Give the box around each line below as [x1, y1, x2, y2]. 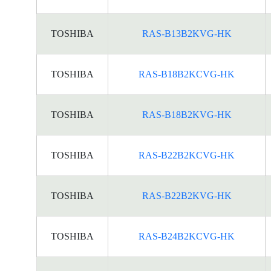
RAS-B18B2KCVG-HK [139, 69, 235, 79]
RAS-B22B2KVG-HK [142, 191, 232, 201]
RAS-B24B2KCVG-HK [139, 231, 235, 241]
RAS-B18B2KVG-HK [142, 109, 232, 120]
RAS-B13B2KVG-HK [142, 28, 232, 39]
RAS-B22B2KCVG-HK [139, 150, 235, 160]
